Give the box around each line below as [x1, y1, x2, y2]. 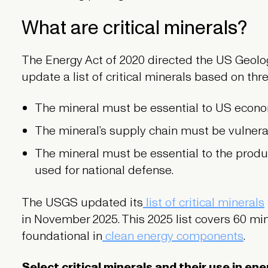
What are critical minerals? [21, 15, 247, 42]
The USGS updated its [21, 194, 143, 212]
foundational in [21, 228, 102, 245]
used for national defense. [35, 162, 174, 179]
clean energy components [102, 228, 243, 245]
